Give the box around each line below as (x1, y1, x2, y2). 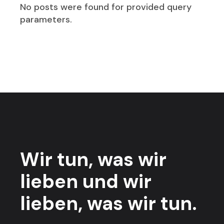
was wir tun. (82, 191, 197, 216)
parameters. (20, 13, 72, 25)
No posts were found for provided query (20, 1, 192, 13)
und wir (78, 169, 152, 194)
